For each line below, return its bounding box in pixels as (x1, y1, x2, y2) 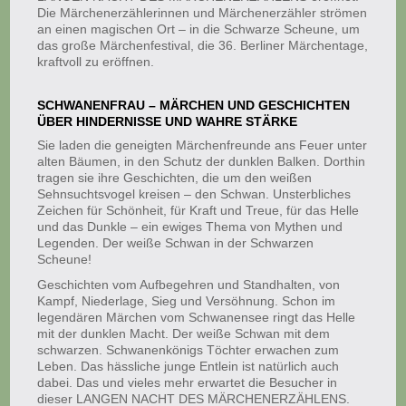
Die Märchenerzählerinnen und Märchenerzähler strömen (37, 5, 368, 20)
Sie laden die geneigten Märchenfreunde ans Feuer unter (37, 138, 368, 152)
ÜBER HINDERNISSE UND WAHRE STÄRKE (37, 114, 298, 129)
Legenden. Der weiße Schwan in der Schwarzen (37, 236, 314, 250)
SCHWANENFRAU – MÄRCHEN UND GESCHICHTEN (37, 98, 351, 112)
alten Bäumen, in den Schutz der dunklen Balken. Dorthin (37, 154, 366, 169)
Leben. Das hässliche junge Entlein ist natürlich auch (37, 359, 340, 373)
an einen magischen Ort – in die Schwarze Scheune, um (37, 22, 361, 36)
